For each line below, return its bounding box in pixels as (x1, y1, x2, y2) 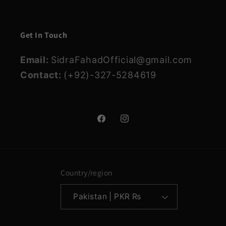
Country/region (61, 167, 112, 178)
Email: (20, 54, 51, 65)
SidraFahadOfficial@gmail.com (51, 54, 193, 65)
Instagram (119, 119, 162, 130)
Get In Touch (20, 29, 68, 40)
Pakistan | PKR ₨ (132, 192, 141, 202)
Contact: (20, 69, 64, 80)
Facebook (95, 119, 138, 130)
